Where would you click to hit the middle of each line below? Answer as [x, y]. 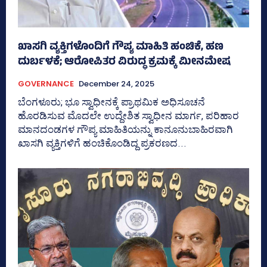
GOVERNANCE [46, 83]
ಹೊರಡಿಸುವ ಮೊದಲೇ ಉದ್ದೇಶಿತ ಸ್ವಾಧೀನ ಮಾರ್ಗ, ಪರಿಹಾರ [128, 115]
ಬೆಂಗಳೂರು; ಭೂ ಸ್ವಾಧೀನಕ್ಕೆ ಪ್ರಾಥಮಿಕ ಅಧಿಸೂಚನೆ [111, 102]
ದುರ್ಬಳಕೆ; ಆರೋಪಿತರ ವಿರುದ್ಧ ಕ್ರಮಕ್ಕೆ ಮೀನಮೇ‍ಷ [124, 62]
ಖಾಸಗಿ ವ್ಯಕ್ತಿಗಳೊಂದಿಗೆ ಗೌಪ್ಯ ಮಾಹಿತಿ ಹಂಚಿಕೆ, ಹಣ [121, 47]
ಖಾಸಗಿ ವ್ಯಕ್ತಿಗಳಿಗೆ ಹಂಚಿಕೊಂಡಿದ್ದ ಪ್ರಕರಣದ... [102, 143]
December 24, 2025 [117, 83]
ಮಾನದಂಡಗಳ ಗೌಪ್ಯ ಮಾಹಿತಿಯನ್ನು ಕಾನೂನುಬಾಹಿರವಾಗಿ [125, 129]
